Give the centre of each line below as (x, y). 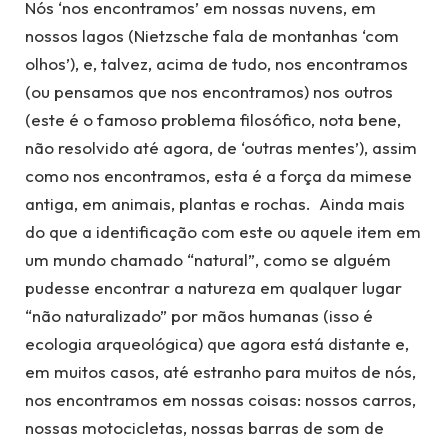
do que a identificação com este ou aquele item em (223, 231)
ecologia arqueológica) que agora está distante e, (217, 343)
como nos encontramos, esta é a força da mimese (218, 175)
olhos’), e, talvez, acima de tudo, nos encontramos (216, 63)
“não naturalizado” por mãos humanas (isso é (199, 315)
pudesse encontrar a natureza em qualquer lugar (213, 287)
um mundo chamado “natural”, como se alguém (208, 259)
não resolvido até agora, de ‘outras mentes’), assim (221, 147)
